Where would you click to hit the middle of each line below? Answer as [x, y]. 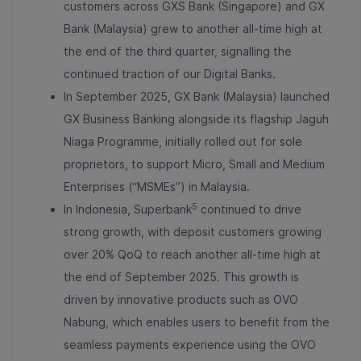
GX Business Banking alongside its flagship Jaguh [196, 119]
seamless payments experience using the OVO [190, 345]
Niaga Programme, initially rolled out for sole [183, 142]
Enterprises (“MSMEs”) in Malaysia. [157, 187]
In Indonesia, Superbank [128, 210]
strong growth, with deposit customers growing [193, 232]
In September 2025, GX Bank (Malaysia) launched [197, 97]
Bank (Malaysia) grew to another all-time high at [193, 29]
